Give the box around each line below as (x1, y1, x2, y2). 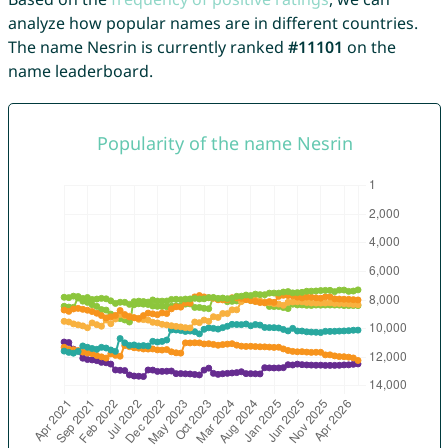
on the (342, 36, 396, 59)
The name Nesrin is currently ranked (7, 36, 288, 59)
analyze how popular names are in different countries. (7, 12, 418, 35)
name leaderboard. (7, 60, 153, 83)
